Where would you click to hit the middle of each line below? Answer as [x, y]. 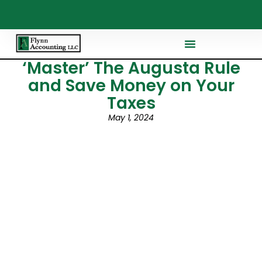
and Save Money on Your [131, 86]
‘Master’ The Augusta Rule [131, 68]
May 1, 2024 [131, 118]
